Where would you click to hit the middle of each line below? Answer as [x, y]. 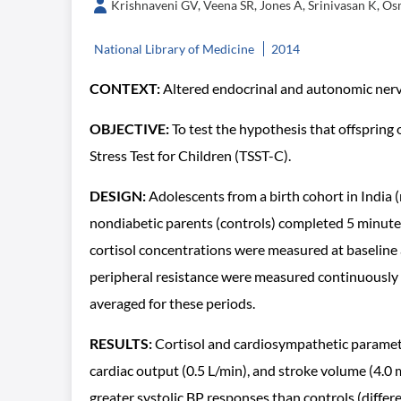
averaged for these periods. [172, 303]
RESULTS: [121, 343]
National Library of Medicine [174, 49]
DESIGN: [118, 196]
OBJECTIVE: [129, 128]
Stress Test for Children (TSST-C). [190, 155]
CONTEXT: [125, 88]
